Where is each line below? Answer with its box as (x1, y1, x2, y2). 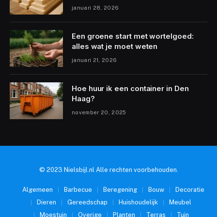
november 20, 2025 (72, 109, 126, 115)
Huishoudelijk (119, 198, 158, 206)
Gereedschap (67, 198, 108, 206)
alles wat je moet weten (72, 41, 158, 51)
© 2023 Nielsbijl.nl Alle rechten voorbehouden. (39, 166, 178, 173)
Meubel (169, 198, 191, 206)
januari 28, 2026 (72, 4, 119, 11)
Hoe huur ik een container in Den (72, 83, 189, 93)
